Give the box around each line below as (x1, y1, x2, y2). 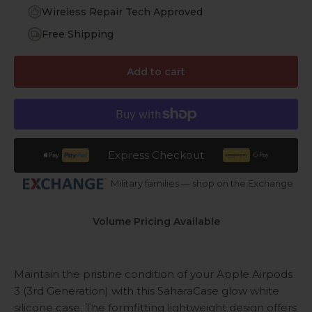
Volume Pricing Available (92, 215, 220, 228)
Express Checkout (108, 148, 204, 162)
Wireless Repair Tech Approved (42, 6, 203, 19)
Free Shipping (42, 28, 114, 41)
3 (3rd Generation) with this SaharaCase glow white (14, 283, 279, 297)
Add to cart (127, 65, 185, 78)
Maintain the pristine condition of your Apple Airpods (14, 267, 292, 281)
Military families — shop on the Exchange (111, 178, 293, 189)
